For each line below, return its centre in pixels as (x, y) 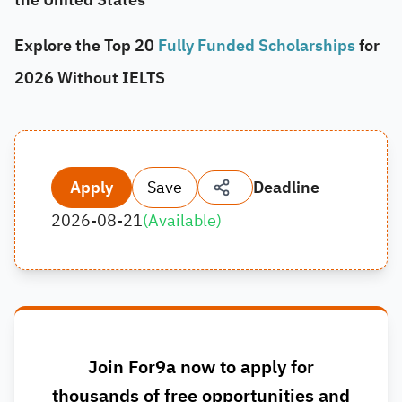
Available (182, 220)
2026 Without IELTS (90, 78)
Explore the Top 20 (86, 45)
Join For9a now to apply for (201, 367)
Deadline (286, 187)
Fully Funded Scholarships (258, 45)
